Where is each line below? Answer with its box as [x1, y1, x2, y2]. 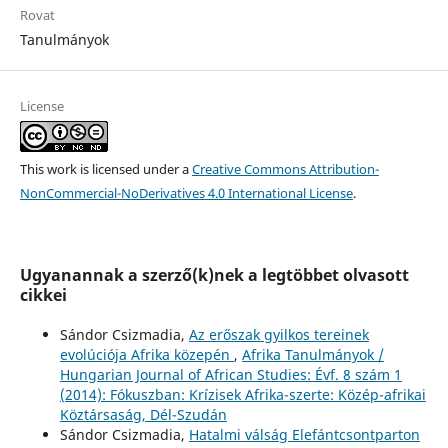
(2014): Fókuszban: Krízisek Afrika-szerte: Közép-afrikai [59, 384, 426, 404]
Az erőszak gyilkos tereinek [188, 324, 369, 344]
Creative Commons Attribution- [191, 159, 379, 178]
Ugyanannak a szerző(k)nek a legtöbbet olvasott [19, 263, 409, 286]
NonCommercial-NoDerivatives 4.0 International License [19, 183, 353, 202]
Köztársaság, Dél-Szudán [59, 404, 227, 424]
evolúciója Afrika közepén [59, 344, 234, 364]
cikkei [19, 283, 67, 306]
